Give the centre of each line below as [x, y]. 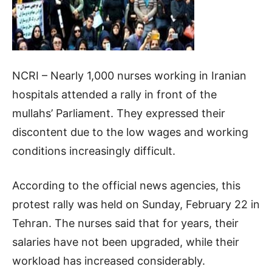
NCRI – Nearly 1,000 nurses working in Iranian [129, 76]
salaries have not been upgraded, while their [126, 242]
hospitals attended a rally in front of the [114, 95]
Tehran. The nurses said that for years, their [125, 223]
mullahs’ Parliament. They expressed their [119, 114]
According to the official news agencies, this [126, 186]
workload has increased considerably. [109, 261]
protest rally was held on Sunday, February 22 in [136, 205]
